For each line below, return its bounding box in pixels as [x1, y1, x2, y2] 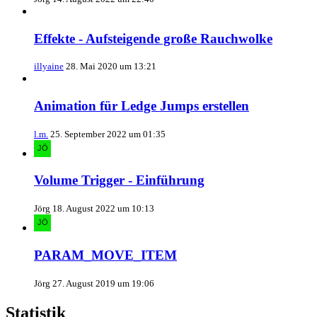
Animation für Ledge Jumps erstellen [34, 98, 249, 113]
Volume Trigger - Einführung [34, 173, 204, 188]
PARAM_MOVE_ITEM [34, 247, 177, 263]
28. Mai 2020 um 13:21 [66, 61, 156, 72]
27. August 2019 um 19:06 [52, 277, 154, 289]
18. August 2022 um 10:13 [52, 203, 154, 214]
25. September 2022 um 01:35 [50, 128, 166, 139]
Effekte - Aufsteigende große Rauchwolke [34, 30, 272, 46]
